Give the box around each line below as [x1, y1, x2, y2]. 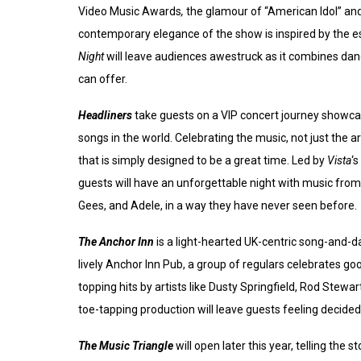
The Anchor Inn [78, 235, 154, 249]
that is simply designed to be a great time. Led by [78, 154, 327, 168]
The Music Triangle [78, 339, 173, 353]
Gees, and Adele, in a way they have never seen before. [78, 199, 357, 213]
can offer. [78, 73, 127, 86]
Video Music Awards [78, 5, 181, 19]
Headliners [78, 109, 132, 122]
